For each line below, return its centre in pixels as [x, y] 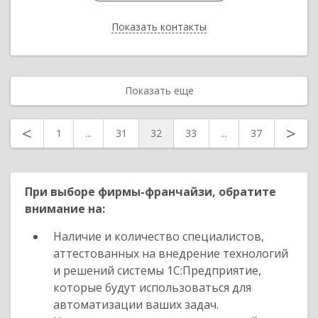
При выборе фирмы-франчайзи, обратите [150, 192]
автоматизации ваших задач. [136, 305]
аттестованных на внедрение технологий [171, 253]
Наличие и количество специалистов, [159, 236]
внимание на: [65, 209]
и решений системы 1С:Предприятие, [157, 270]
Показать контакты [159, 27]
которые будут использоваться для [152, 287]
